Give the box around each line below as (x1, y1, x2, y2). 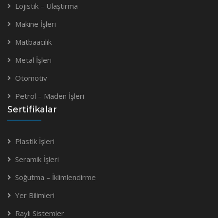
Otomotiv (15, 73, 47, 83)
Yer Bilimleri (15, 190, 54, 200)
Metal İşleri (15, 54, 52, 65)
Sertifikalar (7, 104, 57, 115)
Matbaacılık (15, 36, 52, 47)
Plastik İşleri (15, 136, 54, 146)
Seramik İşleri (15, 154, 59, 164)
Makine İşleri (15, 18, 56, 29)
